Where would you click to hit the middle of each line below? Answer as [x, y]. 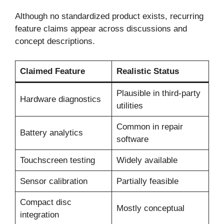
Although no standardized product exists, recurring [109, 16]
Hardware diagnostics [60, 99]
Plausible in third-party [158, 93]
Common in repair [149, 126]
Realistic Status [147, 71]
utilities [129, 105]
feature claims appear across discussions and [101, 29]
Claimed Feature [52, 71]
